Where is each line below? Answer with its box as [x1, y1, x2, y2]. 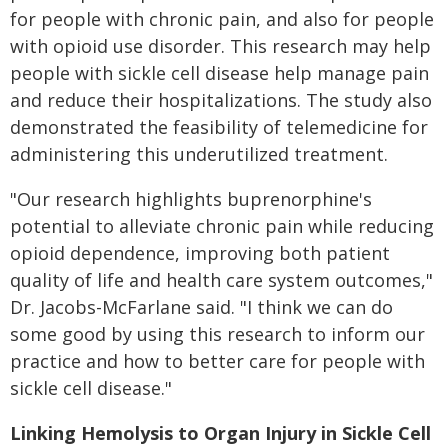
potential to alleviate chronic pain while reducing [10, 214, 434, 238]
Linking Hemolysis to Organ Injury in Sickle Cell [10, 421, 431, 445]
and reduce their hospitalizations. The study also [10, 88, 432, 112]
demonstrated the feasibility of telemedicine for [10, 115, 428, 139]
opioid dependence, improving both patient [10, 241, 390, 265]
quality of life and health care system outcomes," [10, 268, 433, 292]
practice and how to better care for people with [10, 349, 425, 373]
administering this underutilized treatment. [10, 142, 388, 166]
